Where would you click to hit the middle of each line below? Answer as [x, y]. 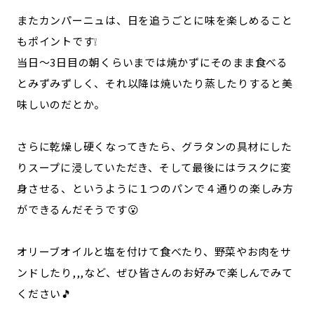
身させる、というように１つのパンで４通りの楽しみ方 [155, 188]
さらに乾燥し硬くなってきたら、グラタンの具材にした [155, 146]
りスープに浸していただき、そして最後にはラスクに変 [154, 167]
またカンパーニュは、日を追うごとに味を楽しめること [155, 20]
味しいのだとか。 [61, 104]
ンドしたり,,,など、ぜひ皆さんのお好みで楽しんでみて [155, 272]
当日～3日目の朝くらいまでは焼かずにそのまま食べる [152, 62]
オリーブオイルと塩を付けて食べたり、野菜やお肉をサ [154, 251]
